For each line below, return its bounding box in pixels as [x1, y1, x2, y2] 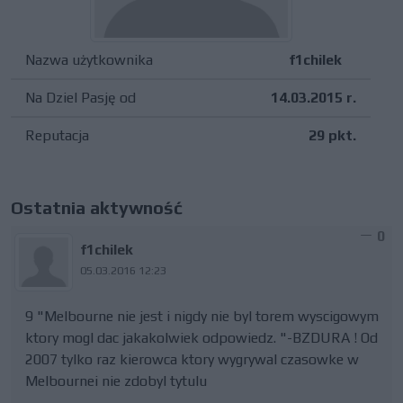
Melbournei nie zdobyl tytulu [25, 372, 207, 390]
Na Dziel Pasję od [25, 89, 136, 106]
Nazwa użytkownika [25, 51, 153, 68]
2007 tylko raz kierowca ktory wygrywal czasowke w [25, 351, 359, 368]
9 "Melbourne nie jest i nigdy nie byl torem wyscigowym [25, 308, 379, 325]
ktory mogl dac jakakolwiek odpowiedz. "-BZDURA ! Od [25, 329, 378, 346]
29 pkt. [309, 127, 356, 144]
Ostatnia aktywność [11, 197, 183, 218]
